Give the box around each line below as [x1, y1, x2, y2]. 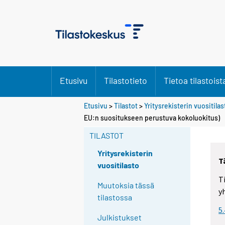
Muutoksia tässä [97, 180, 155, 190]
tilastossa [97, 192, 133, 202]
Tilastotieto [104, 75, 147, 86]
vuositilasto [97, 160, 140, 170]
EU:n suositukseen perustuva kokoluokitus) [84, 113, 220, 122]
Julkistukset [97, 212, 142, 222]
